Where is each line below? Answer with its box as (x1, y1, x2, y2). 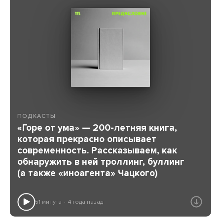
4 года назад (68, 198, 103, 205)
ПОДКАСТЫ (17, 112, 56, 119)
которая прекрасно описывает (17, 134, 156, 145)
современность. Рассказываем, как (17, 145, 177, 156)
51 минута (35, 198, 62, 205)
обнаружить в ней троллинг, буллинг (17, 156, 184, 168)
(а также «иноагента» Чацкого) (17, 168, 157, 179)
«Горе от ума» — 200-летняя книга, (17, 122, 177, 134)
